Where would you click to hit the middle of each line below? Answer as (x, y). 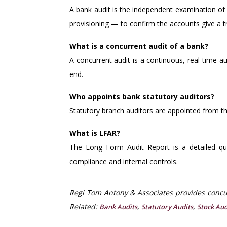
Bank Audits (118, 207)
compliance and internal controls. (124, 161)
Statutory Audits (167, 207)
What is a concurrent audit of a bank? (139, 46)
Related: (84, 206)
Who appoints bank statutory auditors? (142, 97)
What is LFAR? (95, 133)
